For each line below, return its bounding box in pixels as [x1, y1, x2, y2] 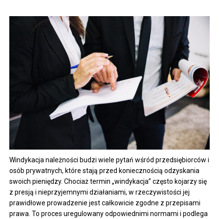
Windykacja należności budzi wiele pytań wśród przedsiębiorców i [9, 155, 210, 164]
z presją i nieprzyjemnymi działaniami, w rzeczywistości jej [9, 188, 190, 196]
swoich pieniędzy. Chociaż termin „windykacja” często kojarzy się [9, 177, 207, 185]
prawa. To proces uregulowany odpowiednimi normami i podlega [9, 209, 208, 218]
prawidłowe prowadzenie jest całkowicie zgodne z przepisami [9, 198, 201, 207]
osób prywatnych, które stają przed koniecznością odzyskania [9, 166, 200, 175]
